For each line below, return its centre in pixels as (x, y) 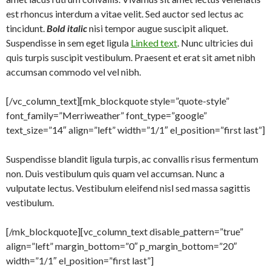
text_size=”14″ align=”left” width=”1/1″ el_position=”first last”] (135, 129)
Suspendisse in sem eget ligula (68, 42)
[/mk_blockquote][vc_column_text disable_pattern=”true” (125, 231)
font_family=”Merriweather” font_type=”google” (106, 115)
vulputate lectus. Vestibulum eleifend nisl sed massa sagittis (128, 188)
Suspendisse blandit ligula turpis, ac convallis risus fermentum (132, 158)
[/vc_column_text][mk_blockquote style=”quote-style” (118, 100)
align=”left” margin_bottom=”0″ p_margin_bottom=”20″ (122, 246)
